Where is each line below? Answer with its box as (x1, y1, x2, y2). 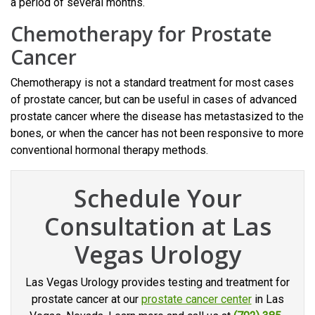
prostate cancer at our (31, 292, 141, 306)
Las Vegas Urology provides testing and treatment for (25, 275, 290, 289)
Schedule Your (73, 181, 242, 214)
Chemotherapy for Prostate (11, 20, 272, 47)
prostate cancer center (141, 292, 252, 306)
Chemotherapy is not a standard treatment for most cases (11, 75, 294, 89)
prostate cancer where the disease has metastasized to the (11, 109, 304, 123)
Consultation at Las (44, 210, 271, 243)
